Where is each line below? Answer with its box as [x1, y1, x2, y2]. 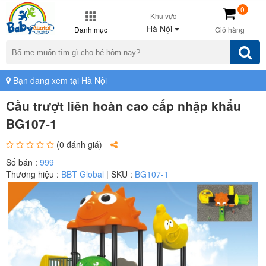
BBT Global [61, 168, 104, 180]
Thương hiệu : [6, 168, 61, 180]
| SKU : [104, 168, 135, 180]
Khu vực [150, 11, 176, 21]
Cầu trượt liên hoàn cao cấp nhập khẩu [6, 97, 241, 115]
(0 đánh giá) [56, 138, 102, 150]
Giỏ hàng [215, 24, 245, 34]
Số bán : [6, 156, 40, 168]
